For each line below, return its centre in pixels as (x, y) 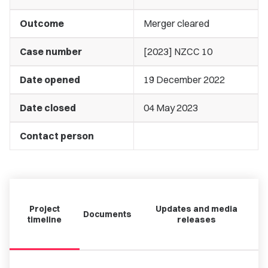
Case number (51, 51)
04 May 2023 (171, 108)
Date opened (50, 80)
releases (197, 220)
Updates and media (197, 209)
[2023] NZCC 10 (178, 51)
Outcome (42, 23)
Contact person (57, 136)
